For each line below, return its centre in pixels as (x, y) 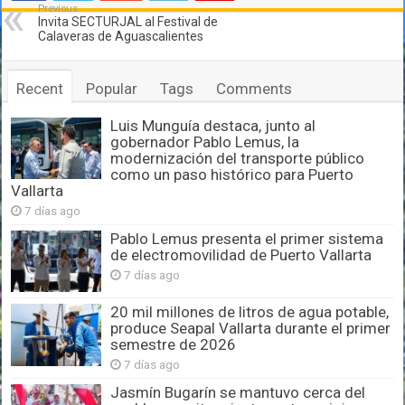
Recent (40, 89)
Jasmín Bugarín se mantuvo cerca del (238, 393)
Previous (58, 9)
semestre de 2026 (174, 345)
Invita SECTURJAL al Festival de (128, 22)
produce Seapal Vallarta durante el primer (251, 329)
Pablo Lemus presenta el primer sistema (247, 239)
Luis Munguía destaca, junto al (213, 126)
